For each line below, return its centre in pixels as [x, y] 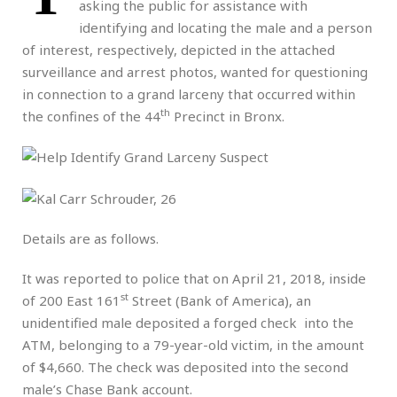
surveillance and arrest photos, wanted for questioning [195, 71]
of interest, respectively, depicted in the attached [179, 49]
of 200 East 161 [71, 300]
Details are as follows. [90, 238]
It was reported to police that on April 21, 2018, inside [194, 278]
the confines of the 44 [91, 116]
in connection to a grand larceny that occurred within [189, 93]
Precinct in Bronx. [227, 116]
